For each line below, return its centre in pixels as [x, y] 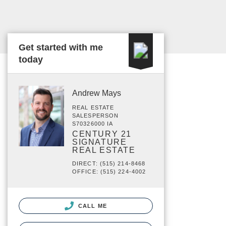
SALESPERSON [96, 116]
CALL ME [92, 206]
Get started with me [61, 47]
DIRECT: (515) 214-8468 [109, 163]
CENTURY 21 [102, 134]
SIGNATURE [100, 142]
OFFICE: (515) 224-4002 [109, 172]
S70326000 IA [93, 124]
